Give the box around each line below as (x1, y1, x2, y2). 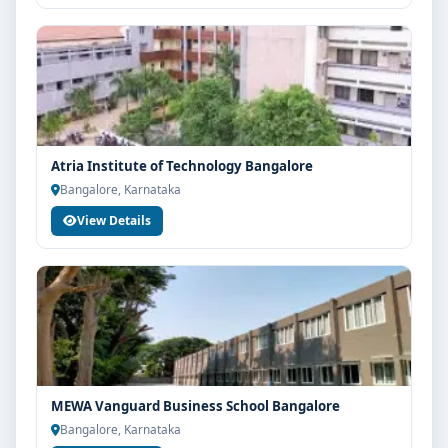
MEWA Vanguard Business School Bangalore (51, 397, 340, 415)
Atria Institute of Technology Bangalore (51, 157, 313, 175)
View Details (77, 212, 151, 229)
